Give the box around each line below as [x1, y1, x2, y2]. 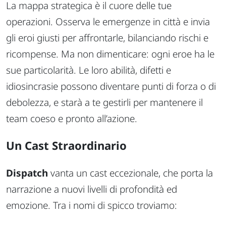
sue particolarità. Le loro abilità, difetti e [6, 63, 171, 77]
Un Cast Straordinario [6, 138, 127, 154]
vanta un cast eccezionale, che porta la [48, 166, 213, 180]
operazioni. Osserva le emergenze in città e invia [6, 15, 210, 28]
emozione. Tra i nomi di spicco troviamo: [6, 199, 177, 212]
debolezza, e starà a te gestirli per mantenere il [6, 95, 203, 109]
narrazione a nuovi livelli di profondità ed [6, 183, 177, 196]
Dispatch [6, 166, 48, 180]
